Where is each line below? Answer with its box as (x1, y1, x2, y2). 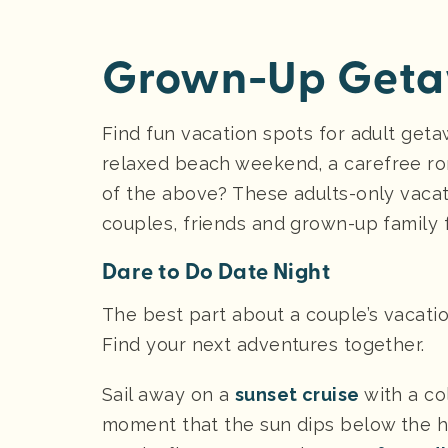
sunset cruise (234, 383, 360, 405)
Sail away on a (102, 383, 235, 405)
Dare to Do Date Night (102, 257, 331, 286)
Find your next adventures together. (102, 333, 425, 355)
